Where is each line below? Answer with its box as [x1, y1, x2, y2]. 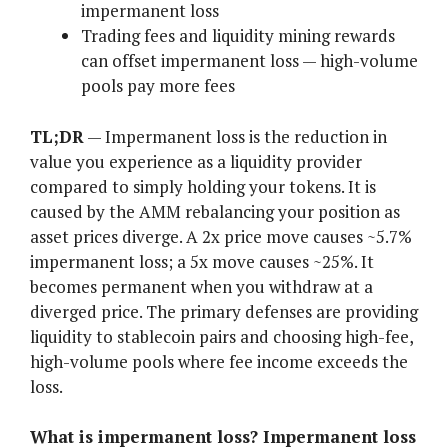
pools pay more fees [81, 74, 235, 98]
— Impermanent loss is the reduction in [84, 124, 387, 148]
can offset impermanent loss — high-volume [81, 49, 418, 73]
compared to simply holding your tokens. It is [30, 174, 376, 198]
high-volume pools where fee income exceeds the [30, 349, 408, 373]
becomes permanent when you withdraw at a [30, 274, 373, 298]
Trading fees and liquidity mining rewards [81, 24, 395, 48]
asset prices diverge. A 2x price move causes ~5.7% [30, 224, 412, 248]
